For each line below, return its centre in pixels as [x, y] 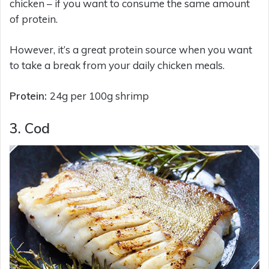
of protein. [34, 19]
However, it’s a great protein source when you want [131, 50]
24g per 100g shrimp [99, 96]
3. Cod [30, 128]
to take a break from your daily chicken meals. [117, 65]
